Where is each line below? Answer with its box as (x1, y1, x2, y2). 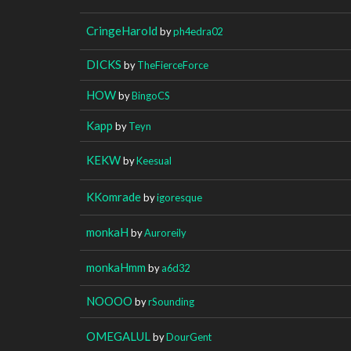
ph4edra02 (173, 24, 223, 38)
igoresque (157, 190, 202, 204)
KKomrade (86, 189, 141, 204)
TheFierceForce (137, 58, 208, 71)
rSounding (148, 295, 194, 308)
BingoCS (132, 89, 170, 102)
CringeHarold (86, 23, 157, 38)
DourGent (166, 330, 212, 343)
